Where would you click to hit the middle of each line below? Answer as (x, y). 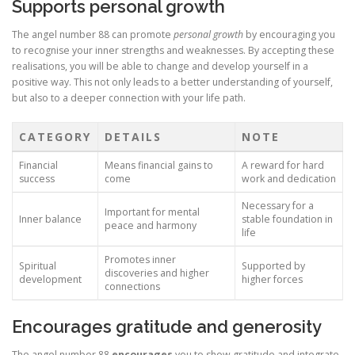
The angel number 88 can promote (93, 35)
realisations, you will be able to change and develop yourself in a (160, 67)
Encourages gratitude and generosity (167, 327)
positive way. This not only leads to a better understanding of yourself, (172, 82)
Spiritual (38, 266)
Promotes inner (140, 260)
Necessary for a (278, 206)
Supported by (273, 266)
